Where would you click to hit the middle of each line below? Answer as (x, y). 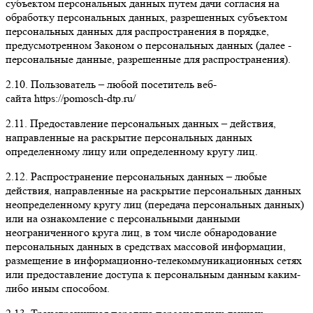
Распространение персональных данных (127, 176)
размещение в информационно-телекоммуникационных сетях (154, 260)
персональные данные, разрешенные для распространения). (148, 59)
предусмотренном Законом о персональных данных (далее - (148, 45)
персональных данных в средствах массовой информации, (146, 246)
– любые (245, 176)
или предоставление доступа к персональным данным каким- (153, 274)
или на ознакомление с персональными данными (123, 218)
